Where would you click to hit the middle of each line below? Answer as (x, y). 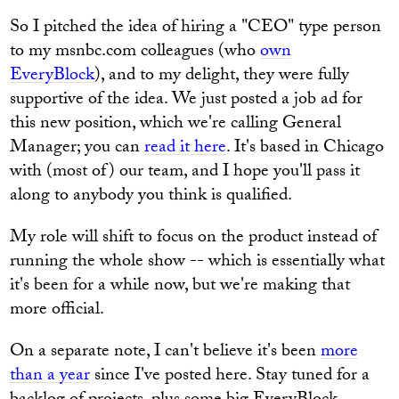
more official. (57, 311)
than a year (50, 377)
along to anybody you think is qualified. (151, 197)
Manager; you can (77, 149)
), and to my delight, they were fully (222, 77)
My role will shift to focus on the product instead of (194, 239)
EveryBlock (53, 77)
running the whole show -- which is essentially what (198, 263)
